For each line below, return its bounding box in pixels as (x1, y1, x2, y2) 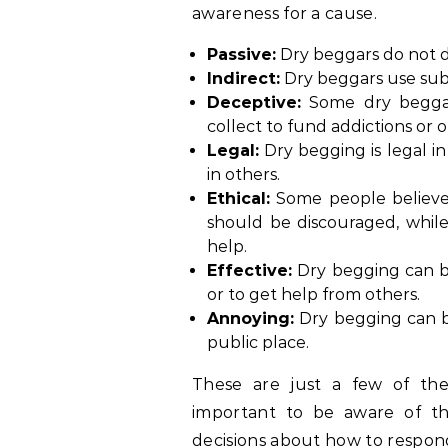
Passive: (207, 45, 276, 64)
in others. (207, 165, 280, 184)
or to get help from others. (207, 285, 420, 304)
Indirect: (207, 69, 280, 88)
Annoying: (207, 309, 294, 328)
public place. (207, 333, 309, 352)
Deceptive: (207, 93, 301, 112)
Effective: (207, 261, 292, 280)
